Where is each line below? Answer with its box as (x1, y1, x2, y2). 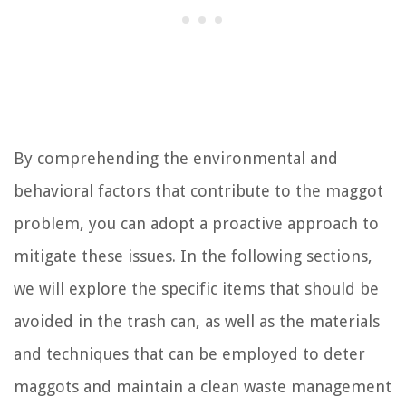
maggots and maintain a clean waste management (14, 377, 391, 397)
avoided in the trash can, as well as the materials (14, 312, 380, 332)
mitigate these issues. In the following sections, (14, 246, 372, 266)
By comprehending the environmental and (14, 149, 338, 169)
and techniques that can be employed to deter (14, 344, 365, 364)
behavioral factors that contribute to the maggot (14, 181, 383, 201)
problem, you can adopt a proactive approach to (14, 214, 379, 234)
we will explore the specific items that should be (14, 279, 379, 299)
